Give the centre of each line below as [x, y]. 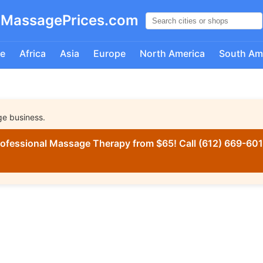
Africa [32, 53]
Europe [109, 53]
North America [172, 53]
